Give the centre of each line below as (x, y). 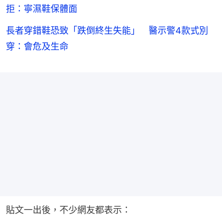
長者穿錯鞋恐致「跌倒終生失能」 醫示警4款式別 (107, 31)
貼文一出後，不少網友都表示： (68, 210)
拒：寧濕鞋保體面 (42, 9)
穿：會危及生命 (37, 47)
